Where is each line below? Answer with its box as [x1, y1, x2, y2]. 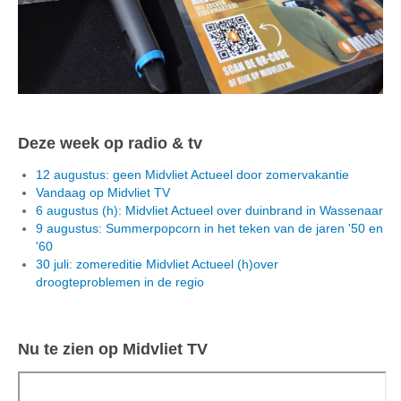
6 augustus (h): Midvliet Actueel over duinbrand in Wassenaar [36, 202, 383, 218]
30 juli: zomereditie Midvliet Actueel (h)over [36, 256, 278, 271]
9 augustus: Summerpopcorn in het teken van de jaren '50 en [36, 220, 383, 235]
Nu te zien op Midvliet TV [18, 339, 208, 358]
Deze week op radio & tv [18, 133, 202, 152]
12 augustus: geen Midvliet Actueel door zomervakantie [36, 166, 349, 182]
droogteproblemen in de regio [36, 274, 204, 289]
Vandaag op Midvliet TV [36, 184, 170, 200]
